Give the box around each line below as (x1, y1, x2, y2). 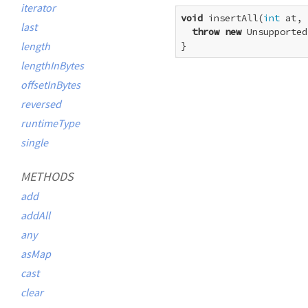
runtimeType (21, 116, 80, 130)
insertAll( (203, 12, 263, 25)
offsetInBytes (21, 78, 80, 91)
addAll (21, 208, 50, 222)
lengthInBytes (21, 58, 84, 72)
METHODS (21, 168, 74, 184)
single (21, 135, 48, 149)
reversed (21, 97, 61, 111)
